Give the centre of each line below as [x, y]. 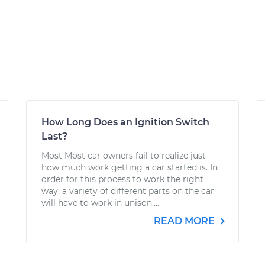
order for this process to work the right [122, 179]
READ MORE [185, 221]
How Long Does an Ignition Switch [125, 122]
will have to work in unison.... [100, 203]
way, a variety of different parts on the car [128, 191]
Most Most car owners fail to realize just [124, 156]
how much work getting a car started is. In [130, 167]
